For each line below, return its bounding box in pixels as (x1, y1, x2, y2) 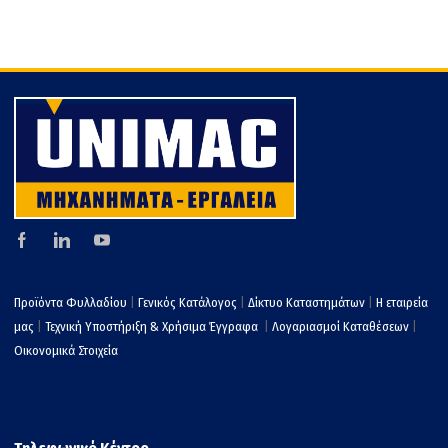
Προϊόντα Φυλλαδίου (14, 295, 127, 311)
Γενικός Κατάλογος (138, 295, 237, 311)
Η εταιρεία (376, 295, 428, 311)
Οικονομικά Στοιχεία (14, 343, 118, 359)
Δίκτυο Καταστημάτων (248, 295, 368, 311)
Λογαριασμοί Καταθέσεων (272, 319, 409, 335)
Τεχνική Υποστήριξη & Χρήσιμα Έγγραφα (45, 319, 261, 335)
